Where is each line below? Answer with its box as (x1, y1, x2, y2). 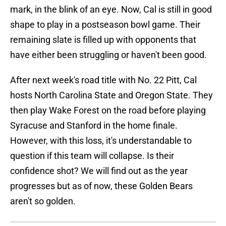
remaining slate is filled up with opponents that (10, 34, 196, 45)
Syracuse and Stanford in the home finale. (10, 120, 178, 131)
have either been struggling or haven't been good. (10, 49, 207, 61)
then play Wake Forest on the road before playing (10, 105, 206, 116)
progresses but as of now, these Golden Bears (10, 181, 193, 192)
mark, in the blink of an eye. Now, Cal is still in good (10, 4, 212, 15)
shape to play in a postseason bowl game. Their (10, 19, 200, 30)
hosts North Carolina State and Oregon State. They (10, 90, 213, 101)
